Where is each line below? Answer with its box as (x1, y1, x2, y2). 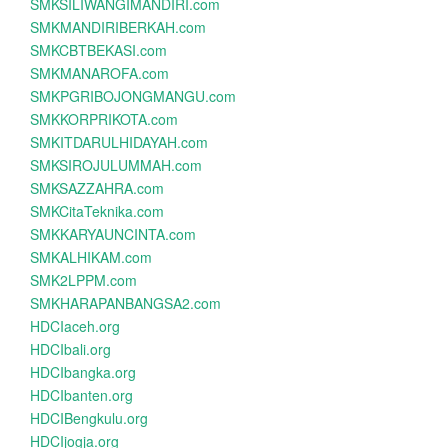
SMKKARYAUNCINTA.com (30, 224, 196, 244)
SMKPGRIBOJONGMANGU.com (30, 86, 236, 106)
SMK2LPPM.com (30, 270, 137, 290)
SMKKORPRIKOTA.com (30, 109, 178, 129)
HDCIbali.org (30, 339, 111, 359)
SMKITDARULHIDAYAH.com (30, 132, 208, 152)
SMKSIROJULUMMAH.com (30, 155, 202, 175)
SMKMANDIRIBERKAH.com (30, 17, 206, 37)
